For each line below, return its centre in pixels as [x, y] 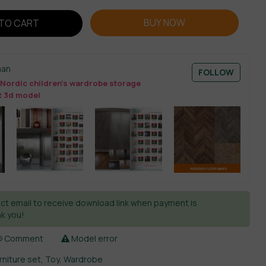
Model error [94, 239]
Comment [23, 239]
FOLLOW [216, 72]
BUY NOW [164, 22]
